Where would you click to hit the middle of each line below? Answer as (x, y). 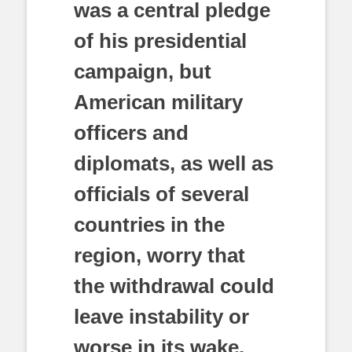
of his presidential (160, 41)
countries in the (149, 225)
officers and (131, 133)
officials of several (161, 194)
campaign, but (143, 71)
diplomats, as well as (174, 163)
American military (158, 102)
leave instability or (161, 317)
